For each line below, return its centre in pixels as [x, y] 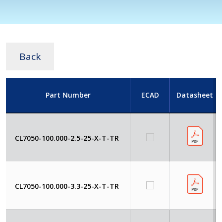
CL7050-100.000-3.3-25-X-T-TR [67, 186]
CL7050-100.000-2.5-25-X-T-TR [67, 138]
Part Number [68, 95]
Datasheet [194, 95]
